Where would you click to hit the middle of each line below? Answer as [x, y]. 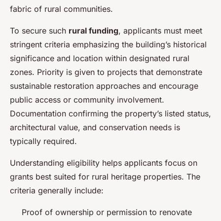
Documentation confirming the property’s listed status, [110, 114]
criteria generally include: [57, 191]
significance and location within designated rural [100, 58]
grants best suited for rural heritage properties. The [105, 177]
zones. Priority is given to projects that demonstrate [106, 72]
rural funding [93, 31]
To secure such [39, 31]
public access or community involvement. [87, 100]
